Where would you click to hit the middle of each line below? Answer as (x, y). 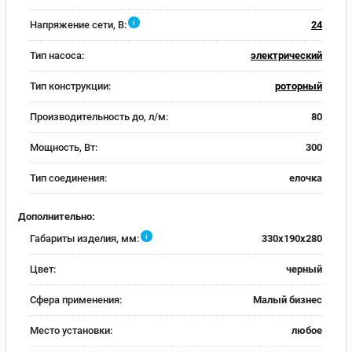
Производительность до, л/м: (99, 117)
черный (304, 269)
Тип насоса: (57, 55)
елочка (306, 178)
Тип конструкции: (70, 86)
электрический (286, 55)
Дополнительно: (57, 216)
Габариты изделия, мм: (84, 238)
